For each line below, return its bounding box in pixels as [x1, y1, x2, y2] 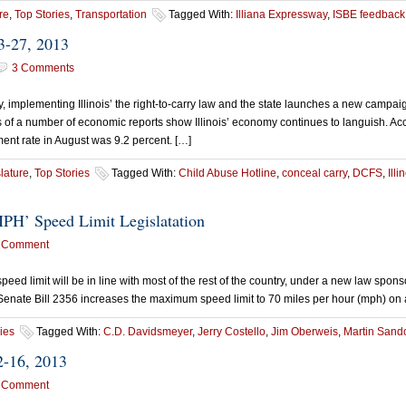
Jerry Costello [198, 325, 266, 338]
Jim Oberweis [271, 325, 338, 338]
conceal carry [282, 167, 347, 179]
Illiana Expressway [236, 8, 327, 21]
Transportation [75, 8, 147, 21]
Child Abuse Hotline [179, 167, 276, 179]
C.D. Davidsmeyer [103, 325, 192, 338]
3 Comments [12, 62, 74, 74]
